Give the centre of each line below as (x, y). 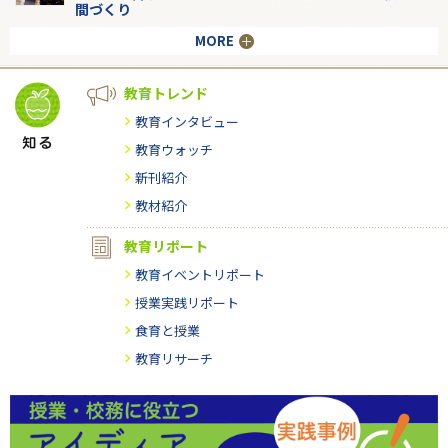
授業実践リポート (187, 302)
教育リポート (166, 245)
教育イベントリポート (200, 274)
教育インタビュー (187, 121)
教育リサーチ (174, 358)
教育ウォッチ (174, 149)
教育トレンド (166, 92)
